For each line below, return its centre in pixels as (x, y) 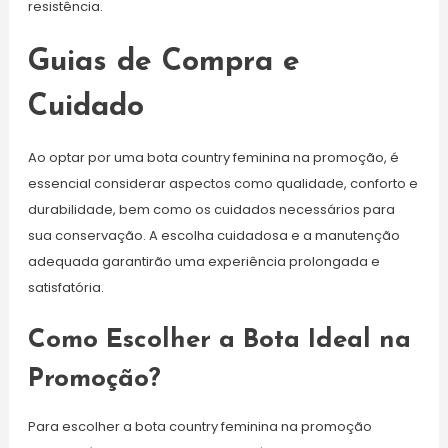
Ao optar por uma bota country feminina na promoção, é (213, 158)
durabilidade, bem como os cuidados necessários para (211, 210)
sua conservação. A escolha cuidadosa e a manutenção (213, 236)
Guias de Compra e (163, 63)
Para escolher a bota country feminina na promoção (199, 427)
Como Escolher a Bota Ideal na (219, 341)
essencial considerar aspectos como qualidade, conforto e (222, 184)
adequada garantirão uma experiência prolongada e (203, 262)
